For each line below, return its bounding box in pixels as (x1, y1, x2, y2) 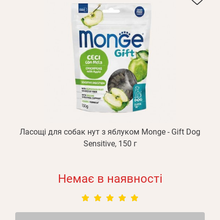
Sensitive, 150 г (83, 139, 137, 148)
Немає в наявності (57, 172, 163, 186)
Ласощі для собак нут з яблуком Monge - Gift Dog (20, 127, 200, 137)
